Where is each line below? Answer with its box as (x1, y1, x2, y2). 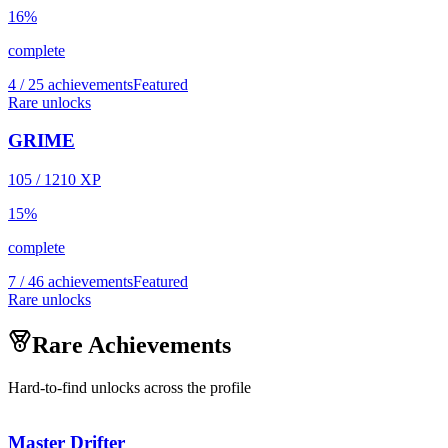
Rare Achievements (32, 331, 231, 358)
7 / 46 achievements (8, 273, 133, 291)
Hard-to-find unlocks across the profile (8, 378, 251, 396)
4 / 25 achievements (8, 75, 133, 93)
